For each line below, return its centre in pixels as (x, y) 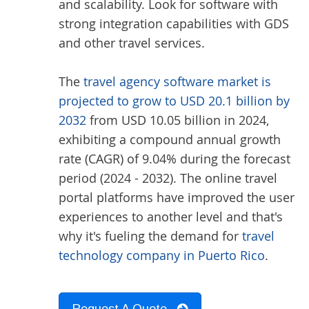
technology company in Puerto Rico (162, 255)
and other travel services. (132, 43)
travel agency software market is (177, 81)
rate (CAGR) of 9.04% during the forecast (175, 159)
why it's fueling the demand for (150, 236)
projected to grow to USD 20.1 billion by (174, 101)
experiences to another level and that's (171, 217)
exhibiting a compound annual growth (170, 139)
